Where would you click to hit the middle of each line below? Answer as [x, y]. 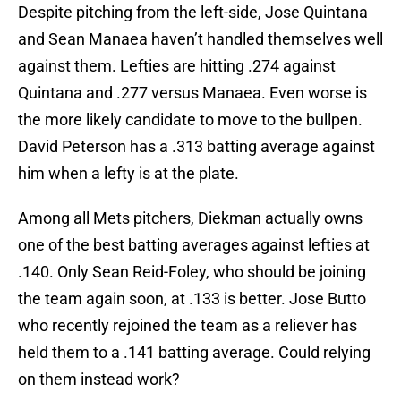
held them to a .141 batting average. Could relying [194, 353]
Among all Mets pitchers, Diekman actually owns [190, 218]
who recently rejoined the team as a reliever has [188, 326]
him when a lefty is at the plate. [128, 174]
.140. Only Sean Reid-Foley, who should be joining [192, 272]
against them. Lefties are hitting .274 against [177, 66]
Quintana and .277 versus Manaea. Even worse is [192, 93]
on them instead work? [99, 380]
